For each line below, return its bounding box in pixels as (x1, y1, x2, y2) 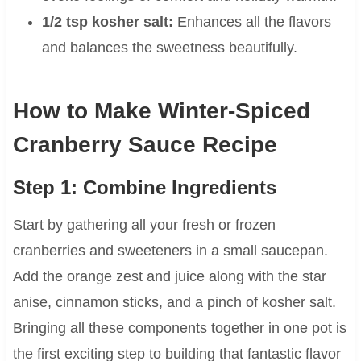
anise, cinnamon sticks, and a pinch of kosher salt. (12, 294, 336, 311)
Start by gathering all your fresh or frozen (12, 217, 276, 234)
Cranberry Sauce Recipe (12, 132, 277, 158)
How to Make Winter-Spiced (12, 98, 310, 124)
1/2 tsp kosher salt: (41, 14, 173, 31)
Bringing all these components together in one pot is (12, 320, 346, 337)
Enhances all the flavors (172, 14, 331, 31)
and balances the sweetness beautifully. (41, 39, 297, 56)
